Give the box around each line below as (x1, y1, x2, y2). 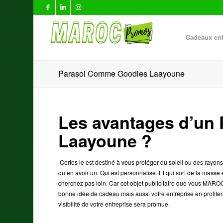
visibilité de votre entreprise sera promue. (58, 200, 170, 208)
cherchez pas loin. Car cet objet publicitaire (58, 179, 177, 187)
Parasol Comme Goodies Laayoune (58, 68, 185, 79)
